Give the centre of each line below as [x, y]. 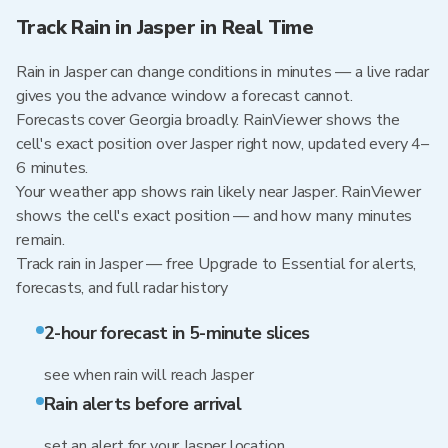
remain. [40, 240]
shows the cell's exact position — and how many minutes [214, 216]
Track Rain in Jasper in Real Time [165, 27]
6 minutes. [52, 168]
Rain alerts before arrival [143, 404]
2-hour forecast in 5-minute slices [177, 333]
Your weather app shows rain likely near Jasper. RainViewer [218, 192]
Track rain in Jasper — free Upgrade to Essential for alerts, [216, 264]
